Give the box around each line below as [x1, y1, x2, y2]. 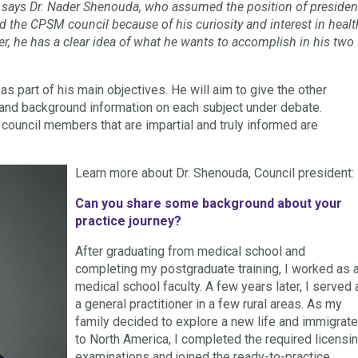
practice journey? [75, 213, 181, 229]
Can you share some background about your [75, 195, 342, 211]
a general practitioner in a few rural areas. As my [75, 296, 342, 312]
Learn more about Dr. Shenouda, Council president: [75, 165, 354, 181]
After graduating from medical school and [75, 243, 305, 259]
